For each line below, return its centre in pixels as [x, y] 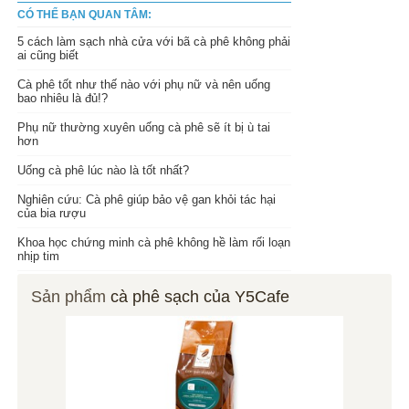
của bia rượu [52, 213]
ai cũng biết [48, 55]
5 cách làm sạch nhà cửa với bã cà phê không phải [154, 41]
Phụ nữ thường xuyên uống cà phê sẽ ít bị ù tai [144, 127]
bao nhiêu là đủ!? [63, 98]
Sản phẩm [71, 296]
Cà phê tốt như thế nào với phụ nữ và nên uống [144, 84]
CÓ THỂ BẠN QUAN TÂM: [85, 14]
